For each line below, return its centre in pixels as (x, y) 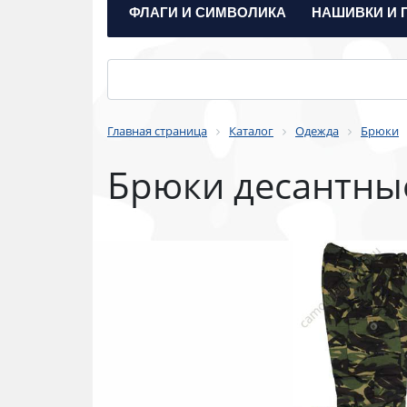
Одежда (317, 131)
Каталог (251, 131)
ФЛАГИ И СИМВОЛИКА (208, 12)
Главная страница (157, 131)
